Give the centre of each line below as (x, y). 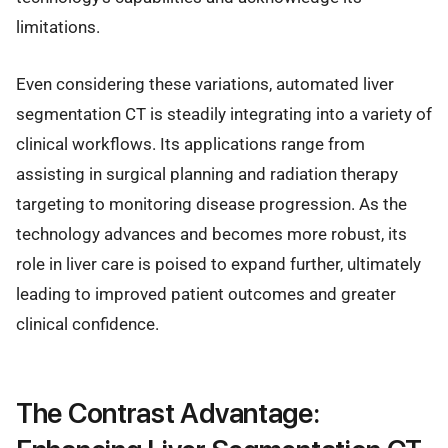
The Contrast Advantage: (168, 412)
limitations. (58, 27)
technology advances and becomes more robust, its (211, 233)
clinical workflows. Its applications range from (190, 143)
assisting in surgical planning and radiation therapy (207, 173)
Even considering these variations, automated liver (205, 83)
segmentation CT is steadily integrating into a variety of (224, 113)
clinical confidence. (87, 323)
